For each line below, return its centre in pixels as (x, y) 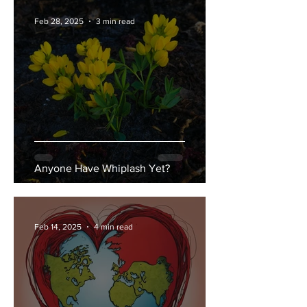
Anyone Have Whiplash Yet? (102, 168)
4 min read (113, 227)
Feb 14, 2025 (58, 227)
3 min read (115, 21)
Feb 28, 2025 (59, 21)
